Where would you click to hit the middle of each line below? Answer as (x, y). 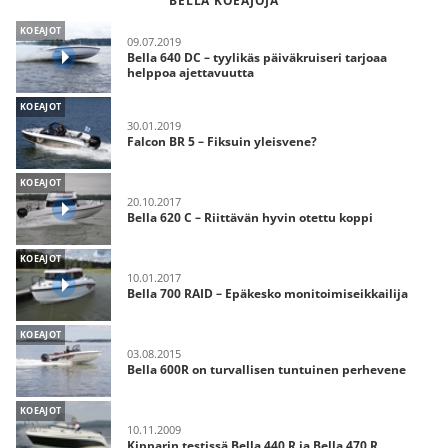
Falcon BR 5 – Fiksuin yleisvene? (222, 141)
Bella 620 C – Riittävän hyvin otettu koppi (250, 217)
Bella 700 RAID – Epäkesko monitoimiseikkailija (267, 293)
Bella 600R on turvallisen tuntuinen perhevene (266, 369)
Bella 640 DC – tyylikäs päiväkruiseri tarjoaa (257, 57)
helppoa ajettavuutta (190, 72)
